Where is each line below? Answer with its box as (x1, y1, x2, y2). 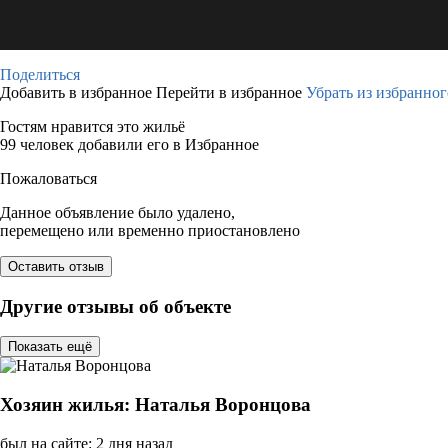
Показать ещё (8, 339, 92, 355)
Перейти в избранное (156, 84, 306, 101)
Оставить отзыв (8, 259, 104, 274)
